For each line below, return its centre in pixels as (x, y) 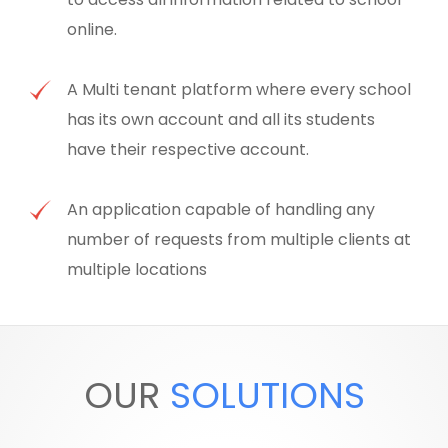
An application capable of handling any (221, 210)
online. (92, 30)
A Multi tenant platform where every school (239, 90)
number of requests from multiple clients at (239, 240)
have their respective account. (188, 150)
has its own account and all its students (221, 120)
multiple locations (137, 270)
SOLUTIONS (267, 396)
